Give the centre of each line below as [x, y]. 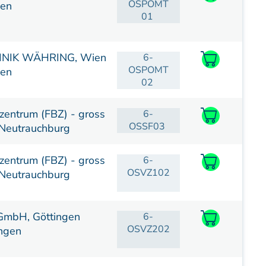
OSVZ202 [148, 229]
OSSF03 [148, 126]
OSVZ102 [148, 173]
